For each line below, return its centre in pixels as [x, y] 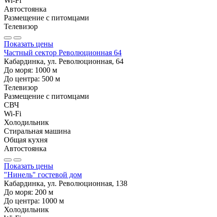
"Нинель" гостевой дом [43, 174]
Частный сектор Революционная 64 [63, 52]
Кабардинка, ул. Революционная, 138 [66, 183]
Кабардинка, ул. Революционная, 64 [64, 61]
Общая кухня [26, 139]
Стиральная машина [37, 131]
